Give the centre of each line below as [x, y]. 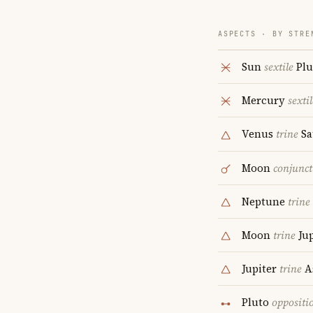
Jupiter [261, 269]
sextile [279, 67]
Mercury [265, 101]
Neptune [265, 201]
